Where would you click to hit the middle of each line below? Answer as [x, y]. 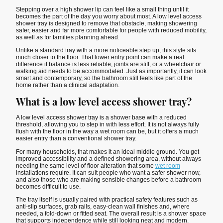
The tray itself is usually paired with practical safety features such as [107, 199]
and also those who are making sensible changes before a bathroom [109, 179]
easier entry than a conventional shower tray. [76, 139]
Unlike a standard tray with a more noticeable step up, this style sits [106, 50]
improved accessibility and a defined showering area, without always [109, 159]
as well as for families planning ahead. [68, 37]
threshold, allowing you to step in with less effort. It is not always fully [108, 125]
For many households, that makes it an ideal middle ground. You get [108, 152]
